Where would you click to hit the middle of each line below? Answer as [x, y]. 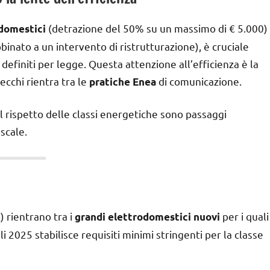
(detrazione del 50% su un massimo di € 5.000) [157, 28]
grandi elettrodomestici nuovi [147, 216]
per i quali [244, 216]
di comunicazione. [199, 81]
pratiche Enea [123, 81]
